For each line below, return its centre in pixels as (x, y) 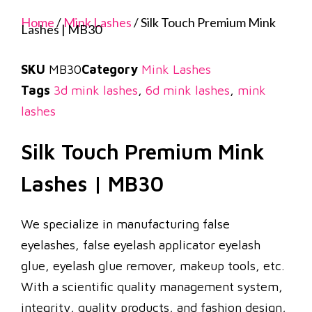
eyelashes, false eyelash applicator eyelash (141, 244)
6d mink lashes (188, 90)
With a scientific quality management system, (152, 286)
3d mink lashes (96, 90)
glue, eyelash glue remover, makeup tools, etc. (153, 265)
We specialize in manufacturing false (125, 224)
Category (110, 69)
